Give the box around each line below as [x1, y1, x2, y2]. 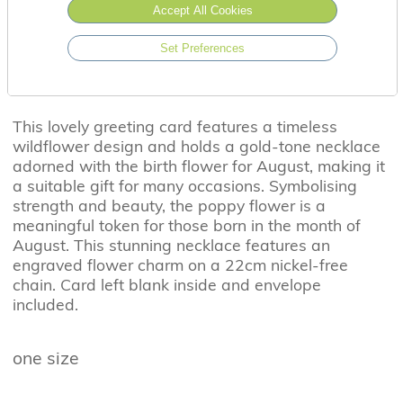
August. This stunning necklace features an [12, 235, 330, 255]
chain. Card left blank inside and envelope [12, 274, 321, 295]
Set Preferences [160, 41, 246, 56]
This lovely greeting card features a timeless [12, 116, 337, 137]
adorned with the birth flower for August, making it [12, 156, 385, 176]
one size [12, 347, 79, 370]
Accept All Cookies [152, 3, 253, 17]
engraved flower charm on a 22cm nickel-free [12, 255, 348, 275]
